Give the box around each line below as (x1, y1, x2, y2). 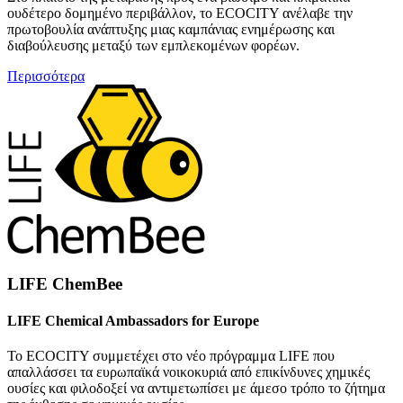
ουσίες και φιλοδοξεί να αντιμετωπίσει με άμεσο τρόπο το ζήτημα (7, 381, 385, 397)
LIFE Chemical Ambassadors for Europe (7, 312, 259, 328)
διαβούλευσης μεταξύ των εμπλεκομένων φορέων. (7, 37, 300, 53)
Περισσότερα (7, 67, 85, 84)
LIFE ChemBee (7, 273, 122, 293)
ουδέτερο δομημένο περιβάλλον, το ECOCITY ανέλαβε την (7, 4, 353, 21)
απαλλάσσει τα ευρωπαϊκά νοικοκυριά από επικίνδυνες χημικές (7, 364, 370, 381)
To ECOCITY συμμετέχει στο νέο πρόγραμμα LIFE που (7, 348, 335, 364)
